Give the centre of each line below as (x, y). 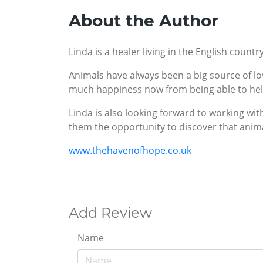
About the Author (144, 20)
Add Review (110, 213)
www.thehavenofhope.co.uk (130, 150)
